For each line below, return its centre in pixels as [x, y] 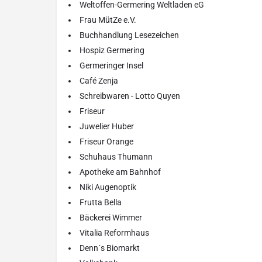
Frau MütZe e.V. [108, 20]
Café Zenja [99, 81]
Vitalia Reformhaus [114, 233]
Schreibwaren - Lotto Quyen [130, 96]
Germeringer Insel [111, 66]
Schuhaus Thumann [116, 157]
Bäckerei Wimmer [111, 218]
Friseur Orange [106, 142]
